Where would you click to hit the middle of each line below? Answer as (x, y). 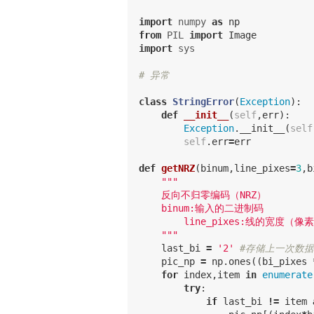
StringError (203, 101)
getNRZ (178, 168)
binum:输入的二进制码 (201, 208)
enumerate (287, 274)
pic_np (178, 261)
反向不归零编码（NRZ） (203, 194)
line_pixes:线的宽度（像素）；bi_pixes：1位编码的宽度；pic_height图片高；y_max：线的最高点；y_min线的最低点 (161, 221)
